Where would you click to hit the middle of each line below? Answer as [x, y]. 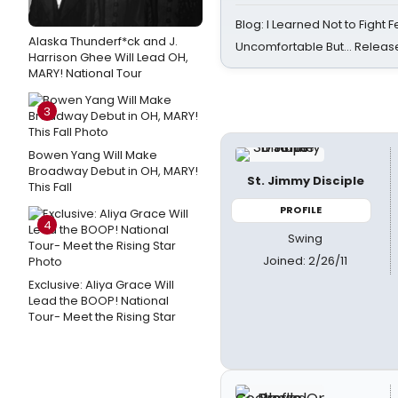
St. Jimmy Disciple [305, 181]
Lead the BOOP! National [99, 301]
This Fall [50, 187]
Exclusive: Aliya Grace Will [101, 285]
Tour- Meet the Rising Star [102, 317]
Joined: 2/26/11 [306, 260]
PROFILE [301, 210]
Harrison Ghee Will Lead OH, [108, 57]
